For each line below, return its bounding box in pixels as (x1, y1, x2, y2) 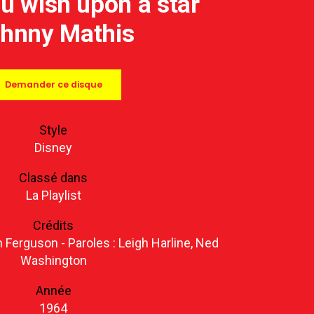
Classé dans (19, 170, 88, 186)
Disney (34, 140, 72, 156)
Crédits (33, 218, 74, 233)
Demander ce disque (4, 78, 102, 91)
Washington (20, 253, 87, 268)
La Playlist (25, 188, 81, 203)
